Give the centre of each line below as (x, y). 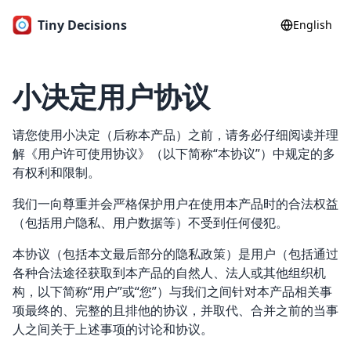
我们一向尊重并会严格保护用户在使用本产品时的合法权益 (175, 204)
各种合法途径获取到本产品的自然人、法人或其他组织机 (169, 273)
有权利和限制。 (56, 172)
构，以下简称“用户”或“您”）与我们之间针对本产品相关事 (172, 291)
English (313, 25)
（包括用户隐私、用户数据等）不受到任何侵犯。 (150, 223)
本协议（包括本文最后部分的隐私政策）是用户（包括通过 (175, 254)
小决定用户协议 (111, 97)
